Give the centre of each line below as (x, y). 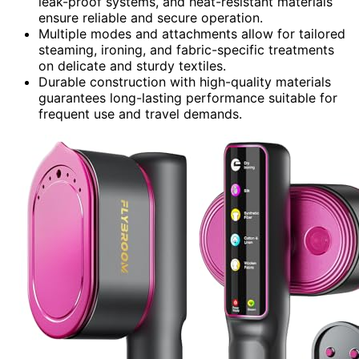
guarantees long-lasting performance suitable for (188, 97)
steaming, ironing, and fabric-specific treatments (186, 49)
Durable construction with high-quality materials (185, 81)
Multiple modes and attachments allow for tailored (192, 33)
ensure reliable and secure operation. (151, 17)
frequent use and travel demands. (140, 113)
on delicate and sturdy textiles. (132, 65)
